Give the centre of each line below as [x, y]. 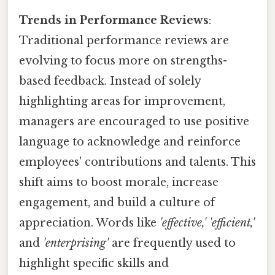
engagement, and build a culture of [117, 203]
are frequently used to [172, 243]
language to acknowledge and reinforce [130, 142]
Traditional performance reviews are [124, 41]
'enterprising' [76, 243]
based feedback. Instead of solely [110, 81]
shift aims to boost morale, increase [119, 183]
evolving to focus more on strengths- [123, 61]
